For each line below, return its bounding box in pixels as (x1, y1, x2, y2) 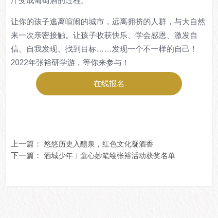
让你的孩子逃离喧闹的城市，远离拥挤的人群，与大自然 (11, 18, 205, 26)
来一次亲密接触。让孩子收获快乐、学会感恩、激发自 (11, 31, 198, 40)
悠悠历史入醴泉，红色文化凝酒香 (44, 140, 153, 148)
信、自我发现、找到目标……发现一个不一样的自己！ (11, 45, 198, 54)
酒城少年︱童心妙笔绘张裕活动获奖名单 (44, 151, 175, 160)
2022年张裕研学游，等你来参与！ (11, 58, 129, 67)
